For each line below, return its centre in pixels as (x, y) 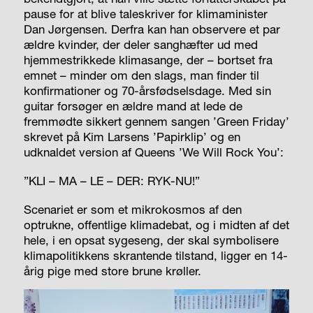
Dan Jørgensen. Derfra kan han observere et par (152, 29)
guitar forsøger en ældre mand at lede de (133, 106)
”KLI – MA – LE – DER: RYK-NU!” (111, 181)
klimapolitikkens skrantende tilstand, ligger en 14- (155, 256)
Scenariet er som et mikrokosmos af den (132, 210)
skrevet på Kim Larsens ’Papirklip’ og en (132, 137)
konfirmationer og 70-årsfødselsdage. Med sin (147, 91)
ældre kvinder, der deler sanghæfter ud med (140, 45)
